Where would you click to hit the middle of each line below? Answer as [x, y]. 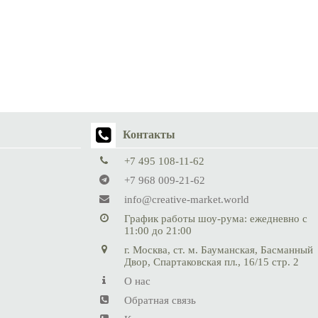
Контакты [149, 135]
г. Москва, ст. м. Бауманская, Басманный [219, 250]
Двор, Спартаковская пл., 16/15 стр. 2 [212, 262]
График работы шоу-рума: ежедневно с [216, 218]
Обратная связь [160, 300]
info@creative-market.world [187, 199]
